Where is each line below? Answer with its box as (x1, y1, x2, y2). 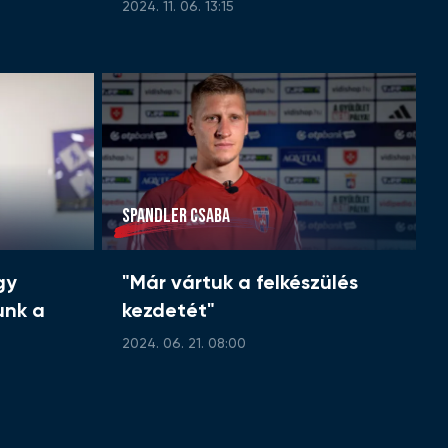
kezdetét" (122, 302, 215, 323)
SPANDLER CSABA (122, 204, 230, 229)
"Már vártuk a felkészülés (122, 274, 358, 295)
